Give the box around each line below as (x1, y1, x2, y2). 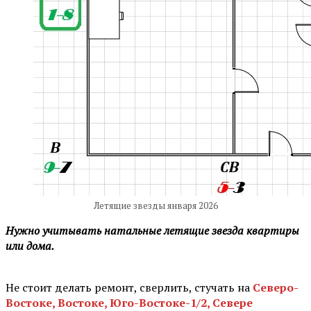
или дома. (6, 237, 54, 253)
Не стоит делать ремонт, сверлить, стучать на (6, 279, 253, 295)
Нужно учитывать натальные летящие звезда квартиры (6, 222, 299, 238)
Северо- (253, 279, 299, 295)
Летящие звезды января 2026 (93, 199, 218, 212)
